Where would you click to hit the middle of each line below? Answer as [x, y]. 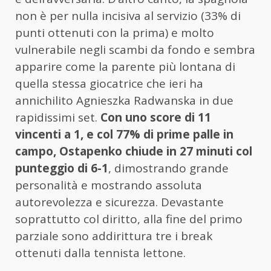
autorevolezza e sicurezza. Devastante [119, 202]
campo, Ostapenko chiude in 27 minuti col [134, 152]
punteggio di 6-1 [62, 168]
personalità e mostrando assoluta [109, 185]
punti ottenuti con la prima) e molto [115, 33]
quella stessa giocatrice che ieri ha [109, 84]
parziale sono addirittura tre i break [114, 236]
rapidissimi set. [58, 118]
